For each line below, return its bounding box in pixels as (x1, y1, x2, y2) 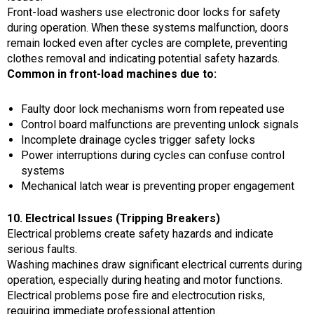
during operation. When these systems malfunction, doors (7, 20, 289, 34)
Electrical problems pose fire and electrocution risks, (7, 288, 265, 302)
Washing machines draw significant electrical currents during (7, 257, 302, 271)
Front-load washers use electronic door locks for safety (7, 5, 280, 19)
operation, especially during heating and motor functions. (7, 273, 282, 287)
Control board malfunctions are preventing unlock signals (21, 117, 299, 131)
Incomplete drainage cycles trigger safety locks (21, 132, 255, 146)
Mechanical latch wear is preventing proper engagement (21, 179, 294, 193)
